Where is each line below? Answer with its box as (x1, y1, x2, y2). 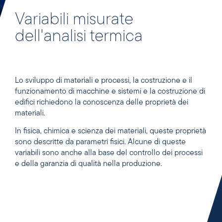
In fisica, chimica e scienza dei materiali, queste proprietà (15, 127, 206, 136)
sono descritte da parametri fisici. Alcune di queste (15, 138, 186, 147)
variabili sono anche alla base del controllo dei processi (15, 149, 203, 158)
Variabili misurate (15, 11, 133, 29)
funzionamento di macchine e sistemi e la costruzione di (15, 88, 205, 96)
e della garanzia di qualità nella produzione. (15, 160, 162, 168)
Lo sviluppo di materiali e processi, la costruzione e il (15, 77, 192, 85)
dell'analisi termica (15, 28, 143, 46)
